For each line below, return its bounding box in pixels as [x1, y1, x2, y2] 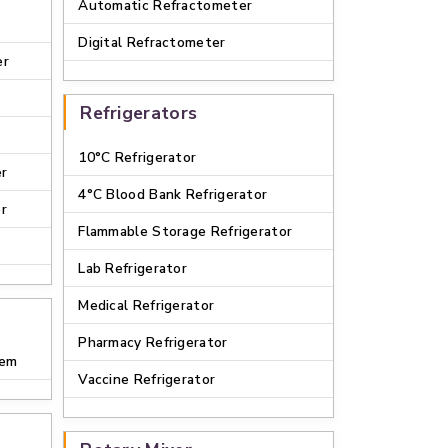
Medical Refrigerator [78, 296, 215, 315]
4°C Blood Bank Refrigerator [78, 185, 268, 204]
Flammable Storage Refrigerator [78, 222, 293, 241]
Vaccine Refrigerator [78, 370, 216, 389]
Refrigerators [80, 101, 198, 125]
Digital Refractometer [78, 33, 226, 52]
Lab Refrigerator [78, 259, 188, 278]
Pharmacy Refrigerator [78, 333, 228, 352]
